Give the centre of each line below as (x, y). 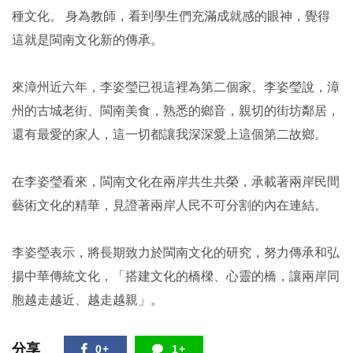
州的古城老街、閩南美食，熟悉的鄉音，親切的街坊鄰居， (176, 111)
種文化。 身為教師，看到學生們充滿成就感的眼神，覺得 (171, 16)
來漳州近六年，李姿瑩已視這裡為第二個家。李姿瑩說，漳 (176, 87)
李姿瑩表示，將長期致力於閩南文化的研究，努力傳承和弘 (176, 253)
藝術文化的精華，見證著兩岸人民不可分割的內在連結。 (169, 205)
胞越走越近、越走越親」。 (87, 300)
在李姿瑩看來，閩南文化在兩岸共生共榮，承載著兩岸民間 (176, 182)
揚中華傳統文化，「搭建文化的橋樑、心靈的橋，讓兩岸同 (176, 276)
